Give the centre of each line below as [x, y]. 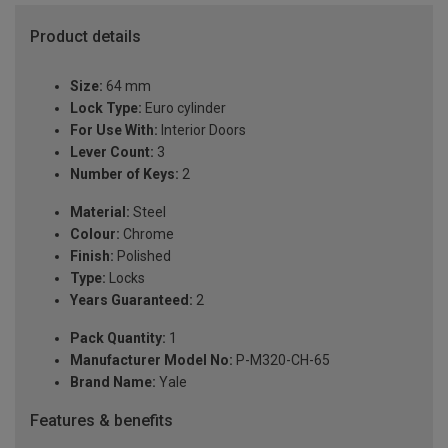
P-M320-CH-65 [281, 360]
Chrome [147, 234]
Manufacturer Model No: [151, 360]
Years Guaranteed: [131, 300]
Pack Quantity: [118, 338]
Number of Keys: [124, 174]
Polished [142, 256]
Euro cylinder [184, 108]
